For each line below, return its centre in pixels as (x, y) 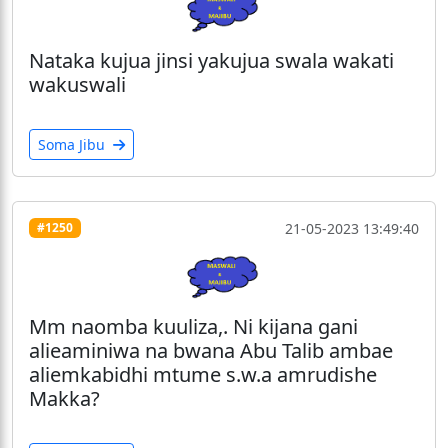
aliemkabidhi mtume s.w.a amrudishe (203, 374)
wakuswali (77, 84)
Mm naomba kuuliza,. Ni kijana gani (193, 326)
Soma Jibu (73, 144)
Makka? (64, 398)
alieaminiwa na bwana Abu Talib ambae (211, 350)
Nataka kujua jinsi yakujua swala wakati (211, 60)
